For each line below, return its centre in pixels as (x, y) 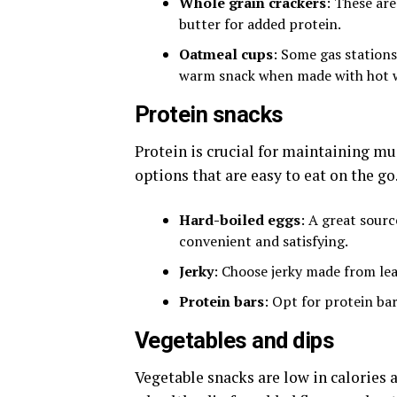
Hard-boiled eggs (240, 220)
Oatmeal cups (226, 54)
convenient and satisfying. (264, 241)
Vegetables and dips (235, 341)
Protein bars (222, 302)
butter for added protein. (260, 24)
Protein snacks (209, 115)
